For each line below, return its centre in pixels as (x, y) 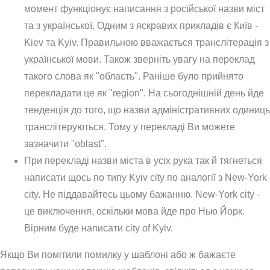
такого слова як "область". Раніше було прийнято (134, 76)
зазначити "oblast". (65, 143)
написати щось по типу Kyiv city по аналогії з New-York (146, 177)
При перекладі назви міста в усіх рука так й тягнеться (143, 160)
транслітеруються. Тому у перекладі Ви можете (130, 127)
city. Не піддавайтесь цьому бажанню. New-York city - (142, 194)
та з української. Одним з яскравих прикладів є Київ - (141, 25)
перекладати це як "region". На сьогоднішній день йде (144, 93)
